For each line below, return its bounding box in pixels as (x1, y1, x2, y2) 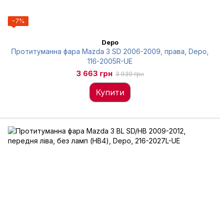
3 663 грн (76, 69, 112, 78)
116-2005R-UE (87, 57, 133, 65)
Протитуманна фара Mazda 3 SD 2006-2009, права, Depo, (11, 47, 209, 55)
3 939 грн (115, 70, 144, 78)
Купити (96, 87, 124, 97)
